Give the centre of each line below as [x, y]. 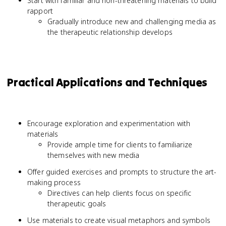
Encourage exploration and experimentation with [109, 123]
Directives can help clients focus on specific [119, 193]
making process [54, 182]
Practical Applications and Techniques [107, 82]
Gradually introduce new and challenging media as [132, 21]
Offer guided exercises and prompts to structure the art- [122, 172]
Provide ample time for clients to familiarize [120, 145]
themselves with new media [94, 155]
